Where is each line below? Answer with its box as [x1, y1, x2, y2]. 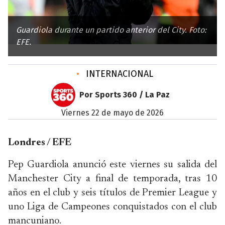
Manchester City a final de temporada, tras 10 [8, 174, 217, 184]
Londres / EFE [8, 138, 71, 148]
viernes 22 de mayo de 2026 [66, 108, 164, 118]
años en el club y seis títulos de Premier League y [8, 188, 217, 198]
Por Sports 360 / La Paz [79, 90, 170, 99]
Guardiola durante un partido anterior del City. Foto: [16, 25, 206, 35]
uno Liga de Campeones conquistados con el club [8, 202, 217, 212]
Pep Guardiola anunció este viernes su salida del [8, 160, 217, 170]
